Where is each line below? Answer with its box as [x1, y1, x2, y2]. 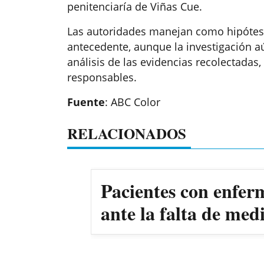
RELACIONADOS [67, 123, 186, 145]
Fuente [67, 95, 105, 110]
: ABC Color [105, 95, 160, 110]
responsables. [67, 70, 137, 85]
